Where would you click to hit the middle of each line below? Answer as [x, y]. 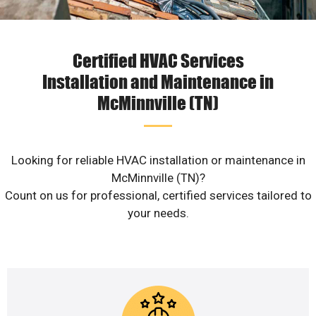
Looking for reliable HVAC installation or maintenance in [158, 160]
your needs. [158, 213]
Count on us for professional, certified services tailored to [158, 196]
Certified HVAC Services [158, 60]
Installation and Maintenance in [158, 81]
